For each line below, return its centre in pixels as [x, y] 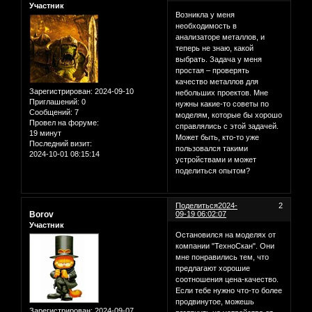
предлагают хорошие [213, 268]
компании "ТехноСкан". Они [225, 245]
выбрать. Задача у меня [219, 60]
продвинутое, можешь [215, 301]
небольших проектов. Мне [222, 93]
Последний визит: [61, 144]
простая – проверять [213, 71]
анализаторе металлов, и [220, 37]
